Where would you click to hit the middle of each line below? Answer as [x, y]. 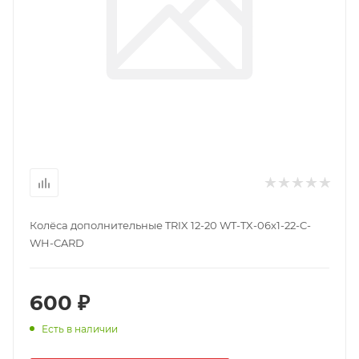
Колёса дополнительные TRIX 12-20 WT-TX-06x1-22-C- [170, 225]
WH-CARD [57, 243]
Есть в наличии [80, 329]
